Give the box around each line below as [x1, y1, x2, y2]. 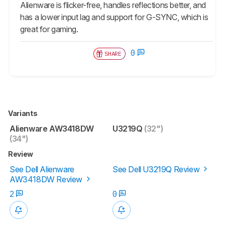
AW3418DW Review [10, 174, 84, 184]
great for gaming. [20, 24, 78, 34]
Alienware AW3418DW [10, 123, 94, 134]
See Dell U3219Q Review [113, 164, 201, 174]
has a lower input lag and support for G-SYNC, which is [20, 12, 208, 22]
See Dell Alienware [10, 164, 74, 174]
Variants [8, 108, 39, 118]
